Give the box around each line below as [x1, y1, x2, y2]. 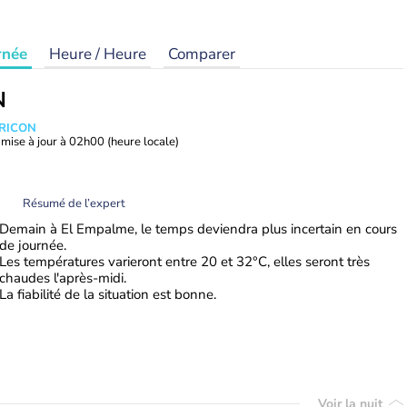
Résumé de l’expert [23, 194, 125, 212]
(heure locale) [107, 134, 179, 150]
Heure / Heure [49, 44, 146, 65]
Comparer [168, 44, 235, 65]
